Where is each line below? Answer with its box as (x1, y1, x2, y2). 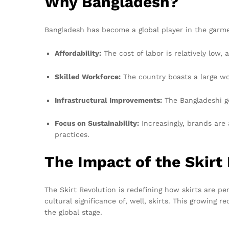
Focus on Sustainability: (55, 119, 139, 128)
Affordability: (55, 49, 101, 57)
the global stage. (44, 208, 102, 217)
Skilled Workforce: (55, 72, 121, 81)
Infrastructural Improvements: (55, 96, 162, 104)
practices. (55, 130, 89, 139)
